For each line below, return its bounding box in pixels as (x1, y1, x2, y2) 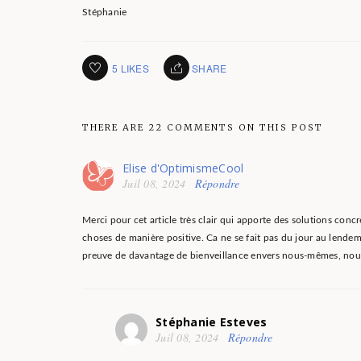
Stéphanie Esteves (156, 314, 268, 330)
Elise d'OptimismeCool (122, 160, 244, 176)
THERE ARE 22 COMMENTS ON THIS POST (82, 122, 323, 134)
